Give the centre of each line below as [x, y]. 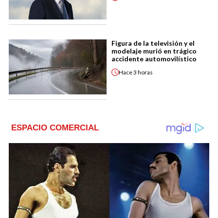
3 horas [143, 72]
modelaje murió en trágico [154, 51]
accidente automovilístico [154, 59]
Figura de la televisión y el [153, 43]
